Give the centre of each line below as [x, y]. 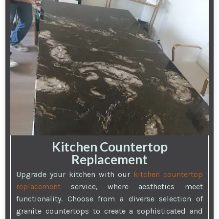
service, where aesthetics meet [132, 187]
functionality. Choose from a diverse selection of [109, 199]
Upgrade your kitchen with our [75, 175]
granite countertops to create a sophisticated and [109, 211]
